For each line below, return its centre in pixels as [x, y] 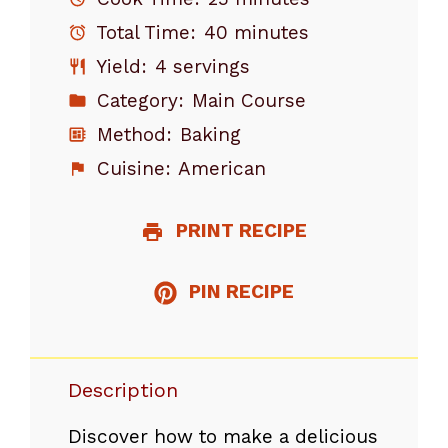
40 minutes [257, 32]
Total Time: [143, 32]
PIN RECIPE [239, 291]
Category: [137, 100]
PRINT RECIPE [239, 230]
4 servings [203, 66]
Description [123, 390]
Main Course [249, 100]
